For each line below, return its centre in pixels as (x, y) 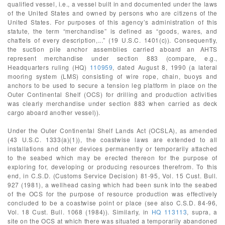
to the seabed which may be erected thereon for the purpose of (113, 157)
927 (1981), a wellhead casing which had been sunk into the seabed (113, 185)
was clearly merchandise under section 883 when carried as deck (113, 103)
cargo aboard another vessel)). (54, 112)
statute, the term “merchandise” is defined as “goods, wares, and (113, 31)
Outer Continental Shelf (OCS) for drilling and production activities (113, 94)
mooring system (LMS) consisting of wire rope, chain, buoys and (113, 76)
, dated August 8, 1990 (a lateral (165, 67)
